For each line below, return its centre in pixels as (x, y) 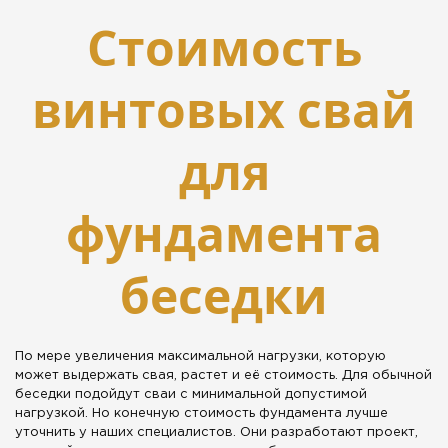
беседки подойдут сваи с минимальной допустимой (191, 395)
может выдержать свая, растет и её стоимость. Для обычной (223, 376)
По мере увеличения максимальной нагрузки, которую (200, 357)
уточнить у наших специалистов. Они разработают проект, (216, 433)
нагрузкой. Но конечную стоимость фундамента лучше (201, 414)
